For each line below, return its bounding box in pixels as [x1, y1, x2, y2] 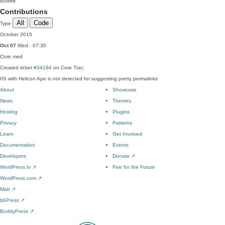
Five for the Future [113, 164, 155, 170]
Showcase [113, 87, 137, 92]
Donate [113, 153, 131, 159]
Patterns [113, 120, 132, 126]
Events [113, 142, 129, 148]
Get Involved [113, 131, 142, 137]
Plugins [113, 109, 130, 115]
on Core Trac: [52, 65, 85, 70]
